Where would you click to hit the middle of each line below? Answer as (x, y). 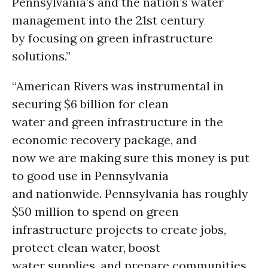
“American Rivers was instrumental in (118, 86)
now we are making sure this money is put (131, 158)
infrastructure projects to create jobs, (119, 229)
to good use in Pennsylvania (90, 176)
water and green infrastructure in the (118, 122)
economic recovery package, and (104, 140)
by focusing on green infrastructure (112, 38)
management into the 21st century (108, 20)
